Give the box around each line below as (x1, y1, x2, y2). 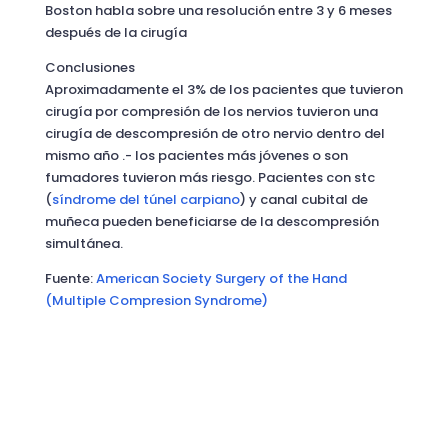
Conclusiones (44, 58, 135, 77)
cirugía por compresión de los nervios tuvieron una (44, 102, 378, 121)
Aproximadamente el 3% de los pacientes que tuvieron (44, 80, 403, 99)
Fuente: (44, 269, 96, 288)
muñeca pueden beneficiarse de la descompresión (44, 212, 379, 231)
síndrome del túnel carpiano (51, 190, 240, 209)
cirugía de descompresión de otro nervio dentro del (44, 124, 385, 143)
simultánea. (44, 234, 123, 253)
